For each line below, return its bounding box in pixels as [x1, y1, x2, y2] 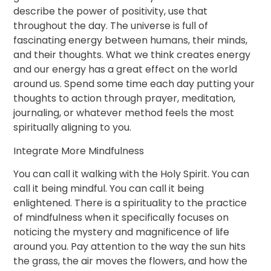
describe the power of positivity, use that [13, 4, 208, 19]
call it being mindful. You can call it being [13, 181, 204, 196]
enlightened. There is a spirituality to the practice [13, 196, 247, 211]
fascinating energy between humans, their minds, [13, 33, 248, 48]
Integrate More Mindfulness [13, 143, 145, 158]
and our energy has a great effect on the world [13, 62, 238, 77]
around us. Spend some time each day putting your [13, 77, 255, 91]
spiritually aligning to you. [13, 120, 132, 135]
